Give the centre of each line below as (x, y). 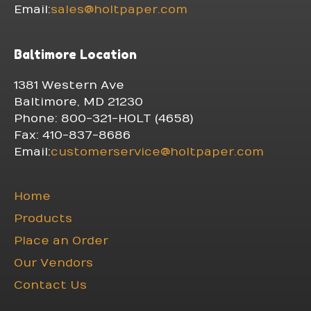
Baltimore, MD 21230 (78, 102)
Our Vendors (53, 263)
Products (43, 218)
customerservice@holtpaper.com (157, 152)
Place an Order (61, 241)
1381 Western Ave (69, 85)
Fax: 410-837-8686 (72, 135)
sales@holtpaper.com (119, 9)
